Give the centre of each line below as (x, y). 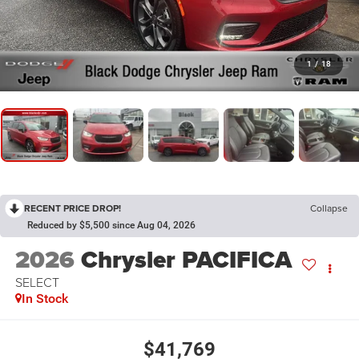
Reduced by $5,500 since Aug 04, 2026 (111, 226)
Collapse (329, 208)
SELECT (37, 282)
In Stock (44, 299)
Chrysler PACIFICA (186, 260)
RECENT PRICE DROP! (73, 208)
